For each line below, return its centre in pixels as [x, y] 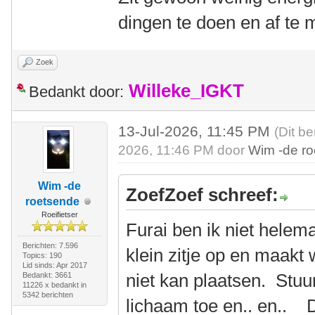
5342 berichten [47, 295]
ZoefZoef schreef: [202, 195]
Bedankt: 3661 [47, 275]
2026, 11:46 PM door [184, 150]
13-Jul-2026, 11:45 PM [197, 131]
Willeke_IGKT [186, 91]
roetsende [53, 201]
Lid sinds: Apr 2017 [54, 265]
